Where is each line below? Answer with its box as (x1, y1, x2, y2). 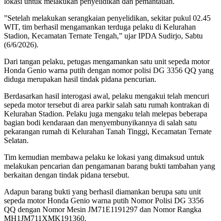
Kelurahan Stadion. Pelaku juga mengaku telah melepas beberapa (4, 110, 207, 118)
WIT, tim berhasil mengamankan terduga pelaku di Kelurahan (4, 23, 196, 32)
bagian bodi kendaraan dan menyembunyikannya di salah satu (4, 118, 197, 127)
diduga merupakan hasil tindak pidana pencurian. (4, 75, 156, 84)
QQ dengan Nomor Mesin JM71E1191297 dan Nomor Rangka (4, 205, 201, 214)
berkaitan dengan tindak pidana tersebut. (4, 171, 129, 180)
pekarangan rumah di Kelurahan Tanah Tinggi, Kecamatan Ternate (4, 127, 212, 136)
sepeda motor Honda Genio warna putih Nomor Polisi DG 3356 (4, 196, 204, 205)
